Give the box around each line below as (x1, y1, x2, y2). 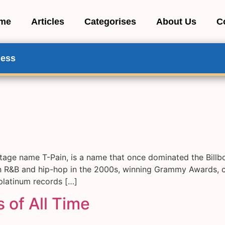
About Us (156, 17, 197, 27)
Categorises (84, 17, 137, 27)
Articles (31, 17, 65, 27)
